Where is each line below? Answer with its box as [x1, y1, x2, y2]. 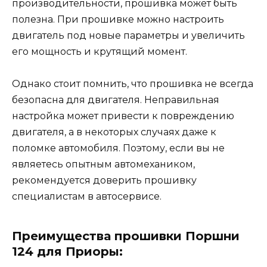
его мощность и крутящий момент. [12, 46, 187, 58]
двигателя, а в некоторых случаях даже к [12, 126, 216, 138]
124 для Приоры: [12, 244, 123, 259]
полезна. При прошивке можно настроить [12, 14, 224, 26]
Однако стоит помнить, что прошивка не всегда [12, 78, 253, 90]
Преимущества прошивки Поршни [12, 229, 240, 244]
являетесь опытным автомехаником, [12, 159, 195, 170]
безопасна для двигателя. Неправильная [12, 94, 219, 106]
